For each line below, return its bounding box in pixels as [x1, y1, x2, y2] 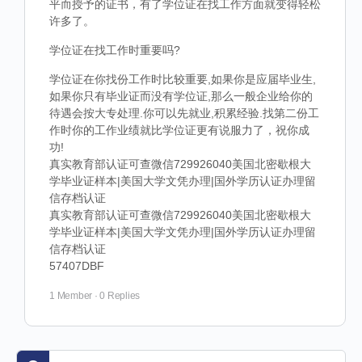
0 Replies [99, 290, 141, 301]
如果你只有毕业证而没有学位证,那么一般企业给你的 [49, 90, 313, 103]
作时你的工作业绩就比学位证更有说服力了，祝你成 [49, 124, 309, 137]
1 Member [49, 290, 93, 301]
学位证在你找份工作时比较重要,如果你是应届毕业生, [49, 73, 316, 86]
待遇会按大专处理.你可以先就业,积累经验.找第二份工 [49, 107, 319, 120]
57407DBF [49, 259, 104, 272]
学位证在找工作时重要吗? [49, 44, 180, 57]
